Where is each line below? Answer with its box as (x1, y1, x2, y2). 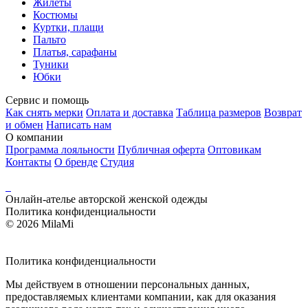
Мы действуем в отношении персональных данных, (5, 278, 250, 290)
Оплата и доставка (86, 106, 173, 118)
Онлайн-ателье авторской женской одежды (5, 192, 208, 205)
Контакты (5, 155, 52, 168)
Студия (100, 155, 134, 168)
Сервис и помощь (5, 93, 89, 106)
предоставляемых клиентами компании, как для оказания (5, 290, 276, 302)
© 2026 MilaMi (5, 217, 74, 230)
